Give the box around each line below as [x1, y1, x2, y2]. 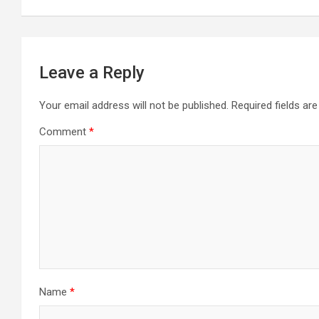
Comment [39, 125, 89, 138]
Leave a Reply [39, 63, 145, 83]
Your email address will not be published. [39, 99, 229, 112]
